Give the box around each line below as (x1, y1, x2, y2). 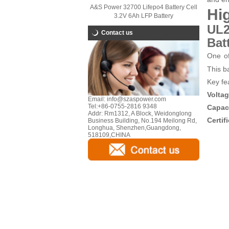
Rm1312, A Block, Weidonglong (103, 110, 192, 118)
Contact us (101, 29, 133, 36)
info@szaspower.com (105, 96, 166, 103)
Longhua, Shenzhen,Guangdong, (88, 124, 181, 132)
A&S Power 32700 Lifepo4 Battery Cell (90, 4, 197, 11)
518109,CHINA (88, 131, 130, 139)
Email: (88, 96, 105, 103)
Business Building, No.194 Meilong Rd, (88, 117, 197, 125)
